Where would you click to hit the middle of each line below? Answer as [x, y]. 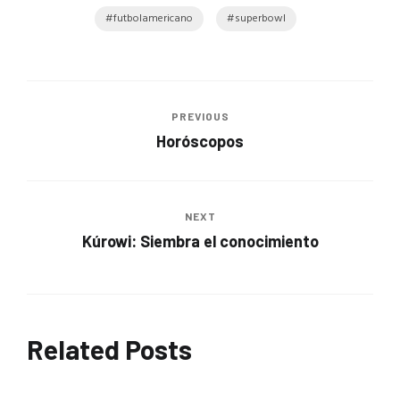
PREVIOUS [200, 116]
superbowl [260, 19]
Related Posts [109, 349]
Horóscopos [200, 141]
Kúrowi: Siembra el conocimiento [200, 241]
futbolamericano [154, 19]
